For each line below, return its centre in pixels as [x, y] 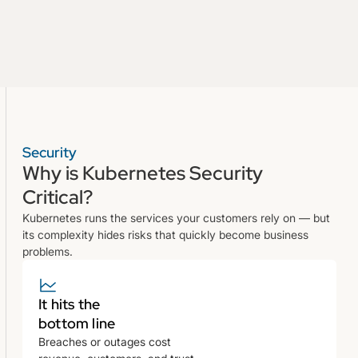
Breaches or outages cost [105, 341]
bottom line [77, 323]
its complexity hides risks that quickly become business [165, 234]
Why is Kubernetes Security [143, 173]
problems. [48, 251]
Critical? [58, 197]
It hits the [70, 304]
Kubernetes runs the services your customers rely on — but [176, 217]
